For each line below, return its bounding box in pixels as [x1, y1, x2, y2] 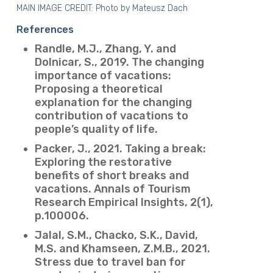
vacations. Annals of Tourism [34, 182, 191, 196]
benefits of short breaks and [34, 169, 189, 183]
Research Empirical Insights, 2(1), [34, 196, 213, 210]
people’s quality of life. [34, 122, 158, 136]
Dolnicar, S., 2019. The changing [34, 55, 204, 69]
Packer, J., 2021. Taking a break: [34, 142, 206, 156]
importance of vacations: [34, 69, 171, 83]
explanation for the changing [34, 96, 192, 110]
